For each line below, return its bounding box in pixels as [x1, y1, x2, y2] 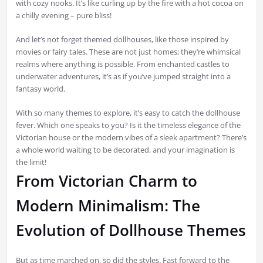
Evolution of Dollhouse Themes [15, 220, 246, 241]
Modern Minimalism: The [15, 195, 200, 217]
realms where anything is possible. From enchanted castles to [15, 59, 230, 70]
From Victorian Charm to [15, 170, 197, 192]
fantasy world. [15, 83, 65, 95]
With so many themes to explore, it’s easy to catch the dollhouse [15, 107, 240, 119]
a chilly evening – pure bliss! [15, 10, 112, 21]
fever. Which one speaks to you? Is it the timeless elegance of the [15, 120, 241, 131]
